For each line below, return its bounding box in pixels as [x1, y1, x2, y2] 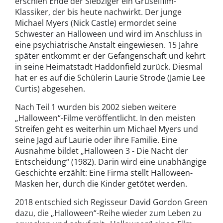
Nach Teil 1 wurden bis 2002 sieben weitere [15, 102, 176, 113]
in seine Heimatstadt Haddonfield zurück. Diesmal [15, 61, 203, 73]
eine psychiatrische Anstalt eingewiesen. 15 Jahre [15, 39, 198, 51]
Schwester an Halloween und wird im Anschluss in [15, 28, 202, 40]
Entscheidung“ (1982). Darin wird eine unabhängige [15, 156, 207, 168]
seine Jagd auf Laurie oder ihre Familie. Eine [15, 134, 177, 146]
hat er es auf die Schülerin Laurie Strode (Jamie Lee [15, 72, 205, 84]
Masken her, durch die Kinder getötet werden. [15, 178, 187, 190]
